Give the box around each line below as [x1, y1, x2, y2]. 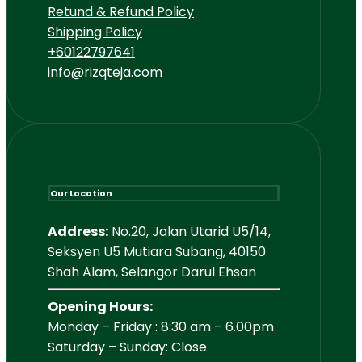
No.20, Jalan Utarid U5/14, [108, 222, 271, 242]
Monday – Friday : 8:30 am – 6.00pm [48, 318, 274, 337]
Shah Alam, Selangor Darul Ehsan [48, 263, 256, 282]
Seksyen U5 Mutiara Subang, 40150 [48, 242, 266, 262]
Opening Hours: [48, 297, 153, 317]
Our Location [50, 187, 112, 200]
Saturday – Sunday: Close [48, 338, 207, 357]
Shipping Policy [48, 23, 142, 42]
